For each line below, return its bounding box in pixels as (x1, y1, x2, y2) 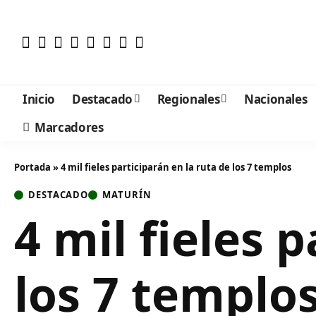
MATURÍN (102, 188, 152, 201)
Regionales (157, 90, 220, 107)
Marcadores (35, 119, 104, 135)
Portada (14, 161, 51, 174)
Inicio (23, 90, 55, 107)
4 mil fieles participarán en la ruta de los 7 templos (61, 161, 291, 174)
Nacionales (243, 90, 308, 107)
